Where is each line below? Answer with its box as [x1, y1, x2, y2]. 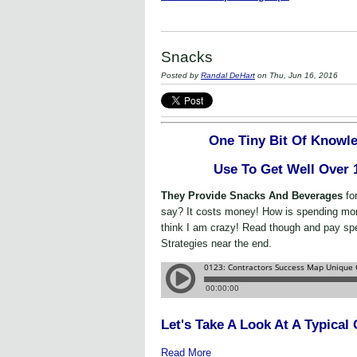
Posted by [161, 70, 201, 80]
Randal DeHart [201, 70, 255, 80]
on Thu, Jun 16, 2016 [255, 70, 338, 80]
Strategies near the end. [161, 237, 272, 249]
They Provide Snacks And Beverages [161, 190, 346, 202]
